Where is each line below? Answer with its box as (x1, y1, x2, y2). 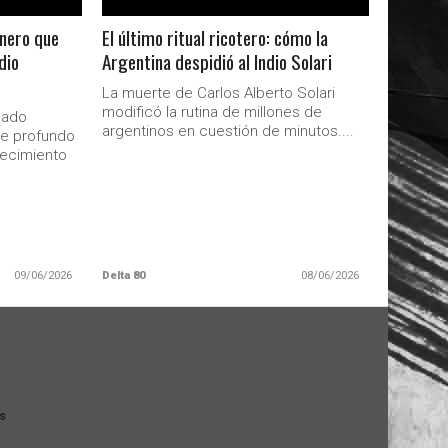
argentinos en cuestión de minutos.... (101, 122, 354, 140)
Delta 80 (101, 269, 145, 282)
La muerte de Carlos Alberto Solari (101, 84, 335, 102)
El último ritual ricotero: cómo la (101, 23, 328, 52)
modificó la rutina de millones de (101, 103, 322, 121)
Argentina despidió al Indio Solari (101, 47, 332, 76)
